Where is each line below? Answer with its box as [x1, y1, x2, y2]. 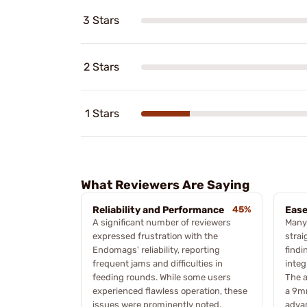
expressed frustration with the [93, 231, 218, 242]
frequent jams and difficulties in [93, 258, 223, 269]
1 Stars [85, 107, 119, 121]
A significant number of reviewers [93, 217, 231, 228]
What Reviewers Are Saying [81, 177, 249, 193]
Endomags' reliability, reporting [93, 245, 220, 256]
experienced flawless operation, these [93, 286, 247, 297]
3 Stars [83, 14, 119, 27]
